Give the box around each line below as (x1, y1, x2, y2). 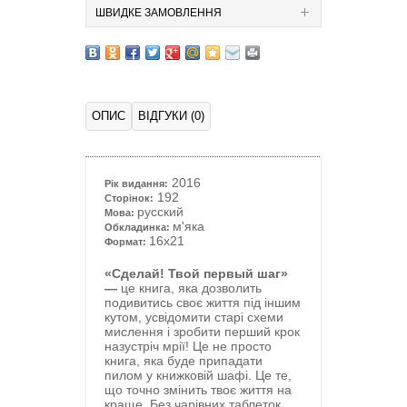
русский (137, 204, 184, 219)
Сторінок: (104, 193, 154, 203)
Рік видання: (104, 178, 168, 189)
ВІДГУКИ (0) (138, 109, 204, 123)
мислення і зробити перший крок (104, 324, 300, 339)
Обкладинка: (104, 222, 173, 233)
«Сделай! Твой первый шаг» (104, 266, 288, 281)
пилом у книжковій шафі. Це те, (104, 368, 292, 382)
